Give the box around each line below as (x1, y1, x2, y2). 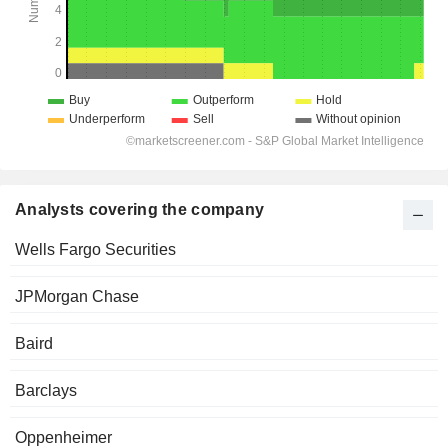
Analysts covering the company (15, 201, 265, 219)
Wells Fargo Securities (15, 241, 176, 259)
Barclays (15, 382, 77, 400)
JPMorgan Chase (15, 288, 139, 306)
